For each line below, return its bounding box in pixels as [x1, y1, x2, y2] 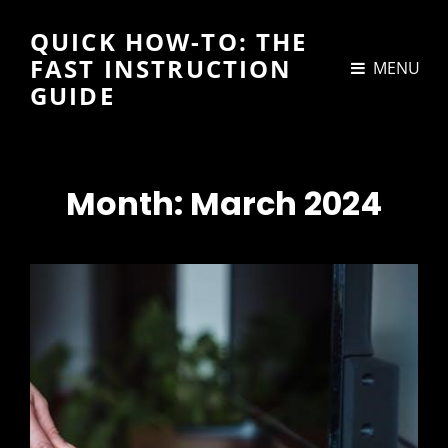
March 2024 [190, 181, 382, 226]
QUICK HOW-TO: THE [30, 25, 308, 58]
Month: [66, 181, 190, 226]
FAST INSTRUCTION [30, 52, 293, 85]
